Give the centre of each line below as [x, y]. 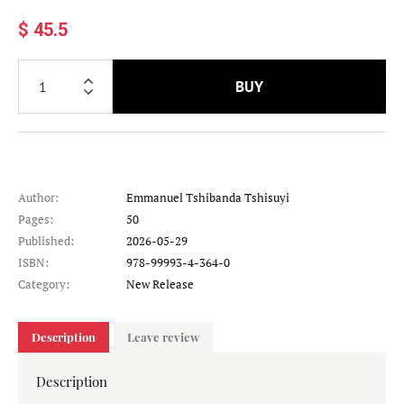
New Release [160, 284]
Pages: [36, 219]
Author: [38, 197]
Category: [44, 284]
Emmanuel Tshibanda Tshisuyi [208, 197]
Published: [46, 240]
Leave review [163, 336]
